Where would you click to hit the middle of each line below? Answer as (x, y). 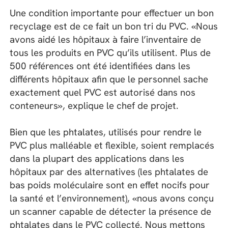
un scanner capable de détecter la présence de (111, 212)
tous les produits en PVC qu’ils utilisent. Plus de (110, 53)
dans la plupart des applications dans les (97, 159)
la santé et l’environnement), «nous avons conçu (112, 198)
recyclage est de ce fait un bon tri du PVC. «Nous (114, 26)
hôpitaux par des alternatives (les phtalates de (109, 172)
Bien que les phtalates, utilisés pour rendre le (106, 132)
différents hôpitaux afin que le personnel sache (109, 79)
